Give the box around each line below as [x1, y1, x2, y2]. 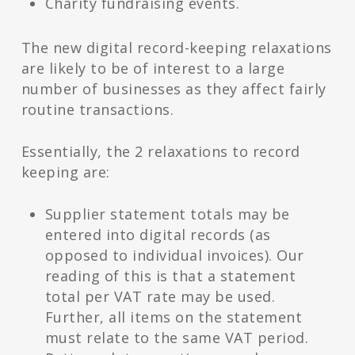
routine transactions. [21, 100, 174, 120]
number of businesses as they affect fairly [21, 79, 326, 99]
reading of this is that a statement [44, 266, 296, 286]
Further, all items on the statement [44, 307, 303, 327]
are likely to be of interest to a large [21, 59, 285, 78]
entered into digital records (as [44, 225, 271, 245]
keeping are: [21, 162, 110, 182]
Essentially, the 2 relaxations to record [21, 142, 300, 162]
